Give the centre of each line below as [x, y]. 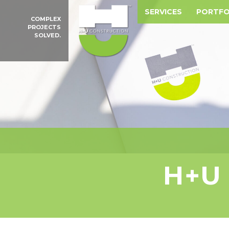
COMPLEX [46, 19]
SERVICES [163, 12]
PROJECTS [44, 27]
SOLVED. [48, 35]
